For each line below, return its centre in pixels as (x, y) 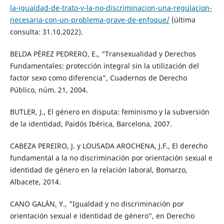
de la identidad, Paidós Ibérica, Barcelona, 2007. (91, 124)
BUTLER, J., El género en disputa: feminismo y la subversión (109, 112)
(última (182, 20)
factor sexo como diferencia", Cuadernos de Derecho (98, 78)
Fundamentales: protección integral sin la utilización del (104, 66)
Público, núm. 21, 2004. (49, 90)
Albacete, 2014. (35, 182)
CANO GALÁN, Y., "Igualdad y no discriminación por (97, 204)
